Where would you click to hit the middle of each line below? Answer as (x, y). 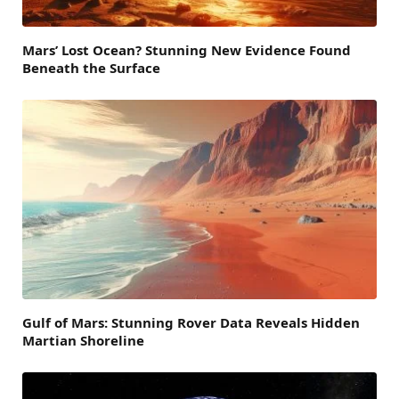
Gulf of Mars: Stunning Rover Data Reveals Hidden (191, 322)
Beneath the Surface (91, 67)
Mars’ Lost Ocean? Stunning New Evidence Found (187, 49)
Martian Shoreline (83, 340)
